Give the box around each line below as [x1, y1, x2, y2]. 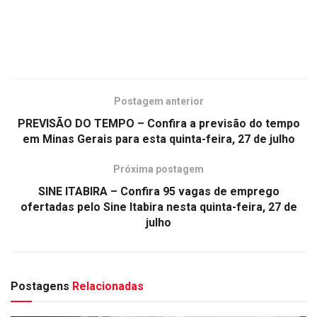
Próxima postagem [113, 163, 204, 175]
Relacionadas [72, 279, 144, 293]
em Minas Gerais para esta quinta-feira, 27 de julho [22, 132, 295, 146]
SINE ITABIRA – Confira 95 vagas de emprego [38, 184, 279, 198]
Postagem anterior [113, 95, 204, 107]
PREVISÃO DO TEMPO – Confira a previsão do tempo [17, 116, 300, 130]
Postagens [11, 279, 72, 293]
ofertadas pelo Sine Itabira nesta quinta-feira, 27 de [20, 200, 297, 214]
